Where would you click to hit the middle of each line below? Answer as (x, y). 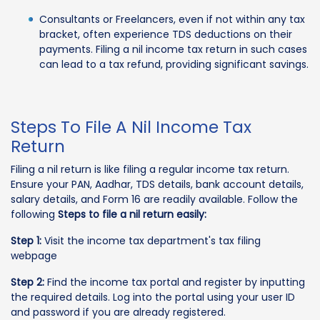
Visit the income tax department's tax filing (151, 240)
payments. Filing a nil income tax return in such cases (173, 49)
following (34, 214)
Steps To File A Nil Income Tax (131, 127)
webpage (34, 255)
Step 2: (27, 282)
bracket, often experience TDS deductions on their (166, 34)
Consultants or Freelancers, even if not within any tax (172, 19)
